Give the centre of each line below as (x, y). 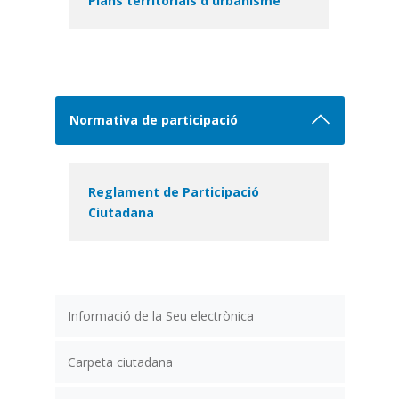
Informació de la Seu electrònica (160, 316)
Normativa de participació (154, 120)
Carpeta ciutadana (120, 362)
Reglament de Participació (174, 191)
